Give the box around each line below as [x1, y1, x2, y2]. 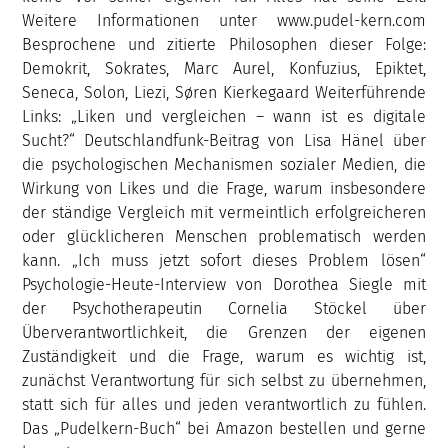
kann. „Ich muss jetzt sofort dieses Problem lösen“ [22, 250, 426, 270]
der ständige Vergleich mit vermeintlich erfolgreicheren [22, 202, 426, 222]
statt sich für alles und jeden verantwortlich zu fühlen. [22, 394, 426, 414]
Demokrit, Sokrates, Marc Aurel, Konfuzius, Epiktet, [22, 58, 426, 78]
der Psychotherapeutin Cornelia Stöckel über [22, 298, 426, 318]
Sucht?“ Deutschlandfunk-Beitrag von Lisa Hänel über [22, 130, 426, 150]
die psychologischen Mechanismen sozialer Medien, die [22, 154, 426, 174]
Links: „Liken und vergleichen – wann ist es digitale [22, 106, 426, 126]
